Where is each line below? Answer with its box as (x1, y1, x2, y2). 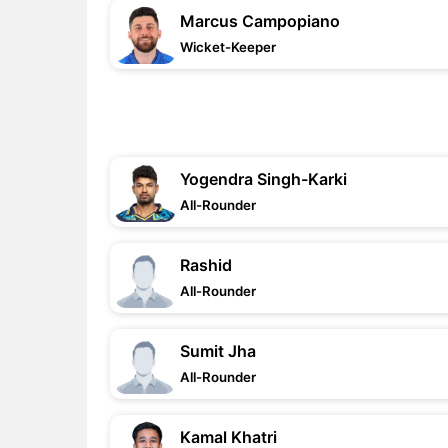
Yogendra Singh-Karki (180, 169, 347, 189)
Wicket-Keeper (180, 39, 276, 55)
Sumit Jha (180, 341, 256, 361)
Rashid (180, 255, 232, 275)
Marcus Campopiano (180, 11, 340, 31)
